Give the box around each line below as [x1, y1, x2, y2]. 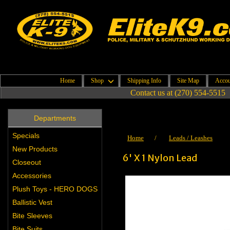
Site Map [177, 77, 199, 85]
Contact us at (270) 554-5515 [130, 88, 225, 97]
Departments [34, 114, 76, 122]
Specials [12, 131, 40, 140]
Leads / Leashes [169, 134, 213, 142]
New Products [12, 145, 57, 153]
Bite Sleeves [12, 212, 52, 220]
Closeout [12, 158, 41, 166]
